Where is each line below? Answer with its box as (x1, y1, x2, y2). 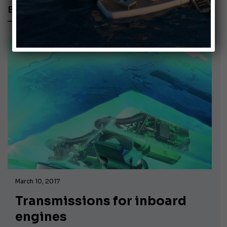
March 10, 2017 (15, 177, 60, 185)
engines (15, 209, 67, 224)
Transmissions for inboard (15, 193, 186, 209)
